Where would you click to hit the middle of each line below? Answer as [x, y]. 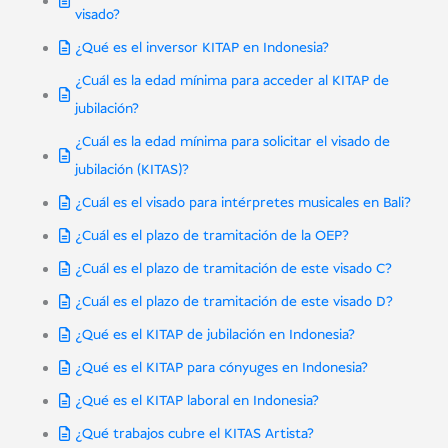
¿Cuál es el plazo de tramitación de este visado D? [233, 302]
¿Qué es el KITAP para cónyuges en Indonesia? [221, 368]
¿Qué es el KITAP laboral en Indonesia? [196, 401]
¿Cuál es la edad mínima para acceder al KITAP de [231, 81]
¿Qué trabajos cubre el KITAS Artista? [194, 434]
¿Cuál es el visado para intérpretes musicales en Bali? [242, 203]
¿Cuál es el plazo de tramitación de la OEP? [211, 236]
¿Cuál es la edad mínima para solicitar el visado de [232, 142]
